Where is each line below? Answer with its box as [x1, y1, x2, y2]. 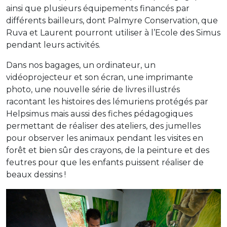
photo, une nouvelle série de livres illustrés [6, 84, 180, 94]
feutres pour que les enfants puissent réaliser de [6, 157, 204, 167]
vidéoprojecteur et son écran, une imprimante [6, 72, 193, 82]
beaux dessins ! [6, 169, 66, 179]
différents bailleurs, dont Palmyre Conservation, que [6, 15, 218, 25]
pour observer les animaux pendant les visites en [6, 133, 203, 143]
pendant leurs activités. [6, 40, 100, 50]
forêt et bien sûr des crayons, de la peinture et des [6, 145, 209, 155]
